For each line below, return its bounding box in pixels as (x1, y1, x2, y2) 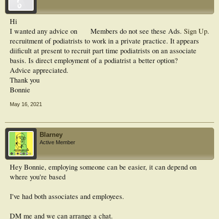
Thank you (10, 75, 40, 85)
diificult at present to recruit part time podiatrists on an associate (10, 46, 197, 55)
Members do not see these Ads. (90, 26, 184, 36)
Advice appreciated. (10, 66, 68, 75)
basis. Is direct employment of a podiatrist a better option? (10, 56, 178, 65)
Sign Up (184, 26, 207, 36)
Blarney (40, 131, 63, 138)
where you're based (10, 172, 66, 181)
